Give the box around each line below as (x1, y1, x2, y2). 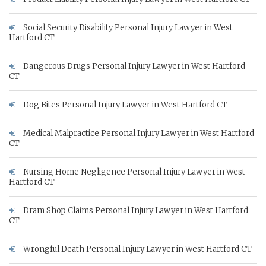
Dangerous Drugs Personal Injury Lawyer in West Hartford (21, 61, 245, 71)
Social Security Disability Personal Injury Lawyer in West (21, 22, 233, 33)
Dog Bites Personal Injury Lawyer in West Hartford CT (21, 99, 227, 110)
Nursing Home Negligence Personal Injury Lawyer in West (21, 166, 245, 177)
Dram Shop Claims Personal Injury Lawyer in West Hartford (21, 205, 248, 216)
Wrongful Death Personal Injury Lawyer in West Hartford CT (21, 243, 252, 254)
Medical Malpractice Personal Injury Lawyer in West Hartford (21, 128, 254, 138)
